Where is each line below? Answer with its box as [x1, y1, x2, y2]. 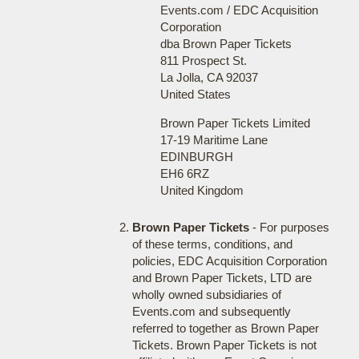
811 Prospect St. [159, 54, 247, 67]
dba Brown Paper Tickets [159, 37, 292, 50]
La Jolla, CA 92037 [159, 71, 258, 84]
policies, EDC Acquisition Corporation [131, 254, 327, 268]
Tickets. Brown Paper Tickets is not [131, 338, 317, 352]
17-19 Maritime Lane [159, 133, 268, 147]
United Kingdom [159, 184, 244, 197]
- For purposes [248, 220, 329, 234]
